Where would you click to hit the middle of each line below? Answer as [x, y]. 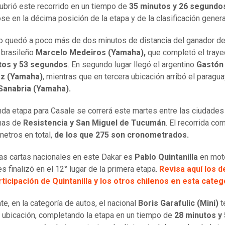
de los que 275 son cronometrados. [122, 135]
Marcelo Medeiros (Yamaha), [91, 52]
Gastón [210, 64]
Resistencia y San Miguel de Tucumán [94, 123]
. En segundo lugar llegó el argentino [132, 64]
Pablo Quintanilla [166, 157]
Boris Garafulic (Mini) [178, 203]
